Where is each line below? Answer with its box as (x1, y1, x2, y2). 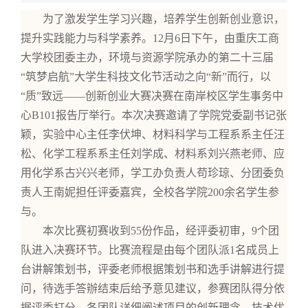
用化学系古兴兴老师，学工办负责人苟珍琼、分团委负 (21, 167, 285, 179)
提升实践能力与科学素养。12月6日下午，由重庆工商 (21, 32, 279, 45)
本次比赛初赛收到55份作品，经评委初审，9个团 (43, 225, 279, 237)
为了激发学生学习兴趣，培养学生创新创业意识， (43, 13, 285, 25)
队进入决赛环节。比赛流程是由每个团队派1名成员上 (21, 244, 279, 256)
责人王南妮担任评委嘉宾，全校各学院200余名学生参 (21, 186, 279, 199)
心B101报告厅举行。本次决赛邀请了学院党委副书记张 (21, 109, 287, 122)
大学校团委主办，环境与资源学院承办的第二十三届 (21, 52, 274, 64)
